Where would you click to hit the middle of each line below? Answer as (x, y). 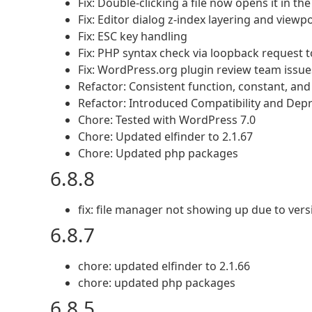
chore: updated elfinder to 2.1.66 (164, 266)
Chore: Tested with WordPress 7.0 (167, 120)
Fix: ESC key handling (133, 36)
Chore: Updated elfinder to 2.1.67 (165, 136)
